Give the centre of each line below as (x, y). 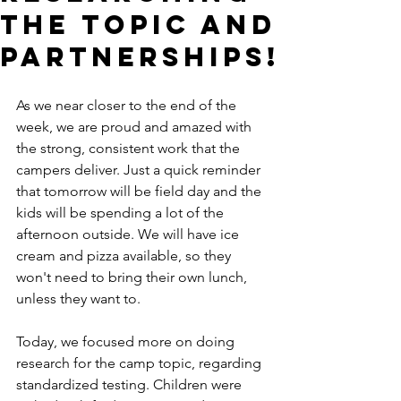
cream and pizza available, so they (125, 256)
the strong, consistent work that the (130, 148)
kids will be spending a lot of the (122, 213)
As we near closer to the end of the (128, 105)
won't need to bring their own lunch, (133, 277)
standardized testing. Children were (131, 384)
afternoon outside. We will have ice (129, 234)
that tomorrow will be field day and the (141, 191)
